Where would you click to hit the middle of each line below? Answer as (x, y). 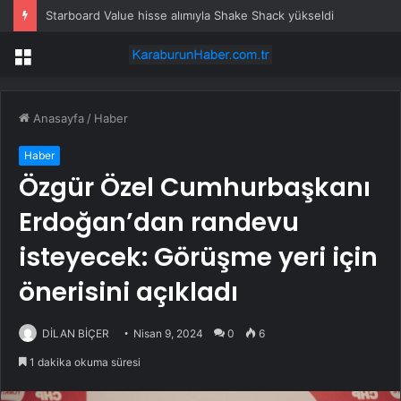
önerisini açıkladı (128, 293)
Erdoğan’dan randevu (159, 223)
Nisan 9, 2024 (168, 334)
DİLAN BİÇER (76, 334)
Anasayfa (57, 119)
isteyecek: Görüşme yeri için (198, 258)
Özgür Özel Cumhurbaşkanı (195, 188)
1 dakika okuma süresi (84, 363)
